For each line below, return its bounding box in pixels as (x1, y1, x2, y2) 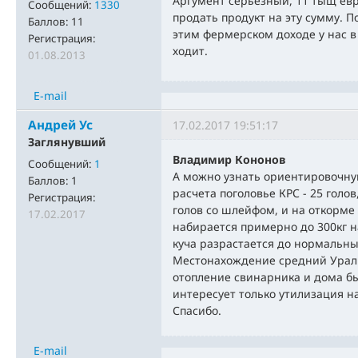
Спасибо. (173, 303, 221, 319)
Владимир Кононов (173, 152, 285, 168)
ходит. (173, 43, 208, 59)
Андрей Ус (28, 117, 93, 134)
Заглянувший (28, 134, 105, 150)
